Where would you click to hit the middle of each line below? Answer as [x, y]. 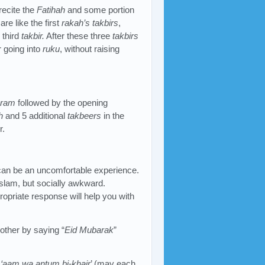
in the [113, 115]
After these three [78, 35]
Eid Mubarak [89, 230]
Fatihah [51, 9]
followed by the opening [62, 102]
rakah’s [76, 22]
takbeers [84, 115]
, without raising [90, 49]
